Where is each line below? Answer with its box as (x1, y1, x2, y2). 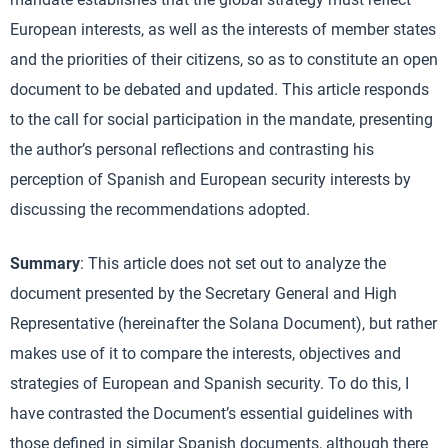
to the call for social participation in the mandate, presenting (10, 110, 433, 129)
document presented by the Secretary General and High (10, 284, 397, 303)
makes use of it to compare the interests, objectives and (10, 344, 401, 363)
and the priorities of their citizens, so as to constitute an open (10, 50, 438, 69)
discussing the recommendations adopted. (10, 200, 310, 219)
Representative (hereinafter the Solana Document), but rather (10, 314, 437, 333)
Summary (10, 254, 80, 273)
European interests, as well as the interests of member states (10, 20, 436, 39)
